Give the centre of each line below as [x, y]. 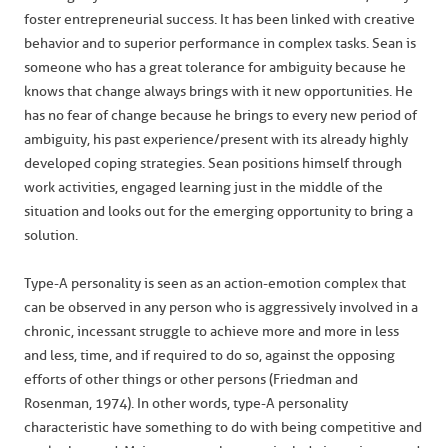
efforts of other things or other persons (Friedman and [191, 379]
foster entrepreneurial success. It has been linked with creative [219, 19]
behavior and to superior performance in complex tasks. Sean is [220, 43]
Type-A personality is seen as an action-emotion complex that [215, 283]
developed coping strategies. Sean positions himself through [213, 163]
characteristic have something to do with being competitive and [223, 427]
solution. [51, 235]
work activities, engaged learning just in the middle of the [203, 187]
